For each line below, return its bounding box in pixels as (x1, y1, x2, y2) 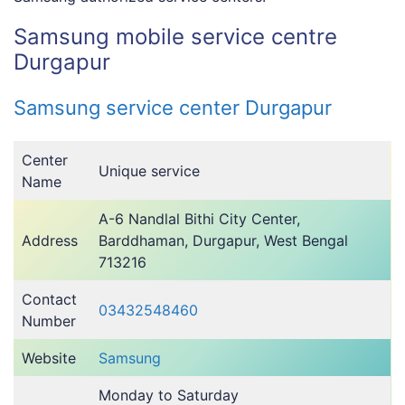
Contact (22, 290, 77, 309)
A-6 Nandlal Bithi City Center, (99, 210, 300, 229)
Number (22, 312, 76, 331)
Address (22, 231, 78, 250)
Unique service (99, 162, 200, 181)
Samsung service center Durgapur (14, 96, 332, 120)
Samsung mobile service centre (14, 24, 337, 51)
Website (22, 349, 76, 368)
